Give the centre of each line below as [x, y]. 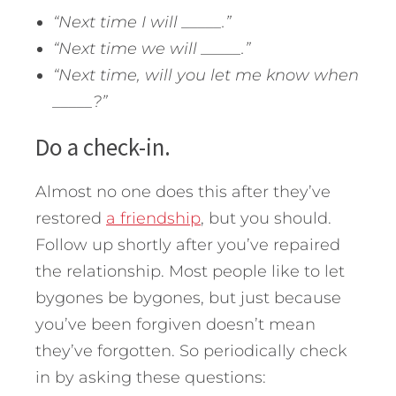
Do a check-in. [103, 147]
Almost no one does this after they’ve [183, 192]
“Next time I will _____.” [144, 23]
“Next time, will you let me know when [206, 76]
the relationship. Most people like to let [190, 272]
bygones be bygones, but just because [188, 298]
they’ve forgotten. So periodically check [191, 351]
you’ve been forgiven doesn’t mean [175, 325]
